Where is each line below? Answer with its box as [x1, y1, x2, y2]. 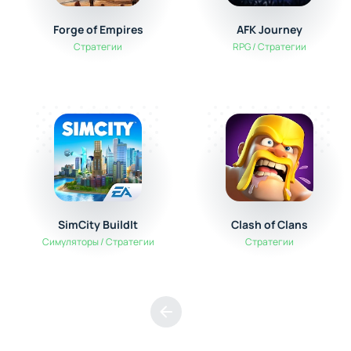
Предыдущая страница [165, 320, 325, 339]
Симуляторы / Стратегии [42, 235, 154, 248]
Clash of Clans [230, 217, 308, 232]
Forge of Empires [52, 22, 143, 37]
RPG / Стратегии [232, 40, 306, 53]
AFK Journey [236, 22, 302, 37]
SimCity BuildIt [58, 217, 139, 232]
